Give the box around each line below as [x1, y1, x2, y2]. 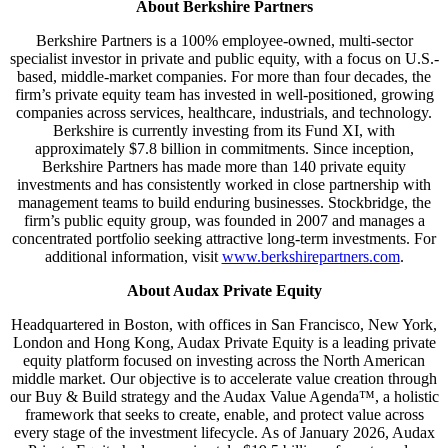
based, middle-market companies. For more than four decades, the [17, 68, 431, 86]
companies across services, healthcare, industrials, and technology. [16, 104, 432, 122]
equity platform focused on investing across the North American [23, 352, 425, 370]
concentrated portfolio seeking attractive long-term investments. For [12, 230, 436, 248]
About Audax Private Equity [126, 282, 322, 300]
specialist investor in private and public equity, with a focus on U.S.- [9, 50, 439, 68]
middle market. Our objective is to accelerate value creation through [11, 370, 437, 388]
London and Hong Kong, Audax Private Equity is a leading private [12, 334, 436, 352]
